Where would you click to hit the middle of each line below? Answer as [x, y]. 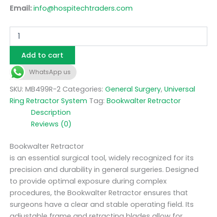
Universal [180, 89]
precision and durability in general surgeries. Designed [104, 169]
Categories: [84, 89]
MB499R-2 [43, 89]
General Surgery [133, 89]
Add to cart [42, 55]
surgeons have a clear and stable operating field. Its [102, 204]
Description [51, 112]
